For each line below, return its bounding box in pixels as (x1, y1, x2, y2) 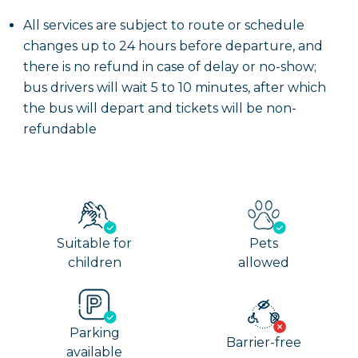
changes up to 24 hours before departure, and (23, 38, 323, 54)
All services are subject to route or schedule (23, 18, 304, 33)
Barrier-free (226, 335, 301, 350)
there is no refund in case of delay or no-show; (23, 59, 316, 74)
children (67, 255, 121, 270)
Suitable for (57, 236, 132, 251)
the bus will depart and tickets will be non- (23, 101, 296, 116)
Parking (69, 325, 120, 340)
